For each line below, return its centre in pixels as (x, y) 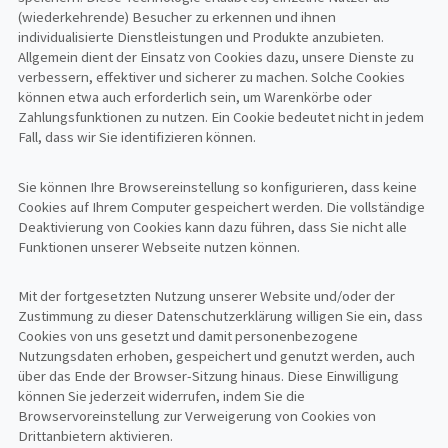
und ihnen (306, 17)
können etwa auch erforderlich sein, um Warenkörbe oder (195, 97)
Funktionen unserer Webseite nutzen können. (159, 246)
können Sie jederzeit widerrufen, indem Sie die (162, 396)
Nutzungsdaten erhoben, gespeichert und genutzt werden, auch (217, 356)
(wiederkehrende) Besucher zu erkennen (145, 17)
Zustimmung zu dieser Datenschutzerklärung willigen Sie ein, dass (221, 316)
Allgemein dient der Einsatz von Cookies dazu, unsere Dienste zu (216, 57)
